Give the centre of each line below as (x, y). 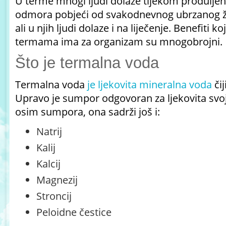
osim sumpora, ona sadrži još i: (88, 112)
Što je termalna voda (87, 63)
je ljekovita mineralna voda (150, 84)
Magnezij (57, 180)
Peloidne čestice (74, 212)
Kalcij (48, 164)
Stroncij (55, 196)
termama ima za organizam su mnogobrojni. (120, 42)
